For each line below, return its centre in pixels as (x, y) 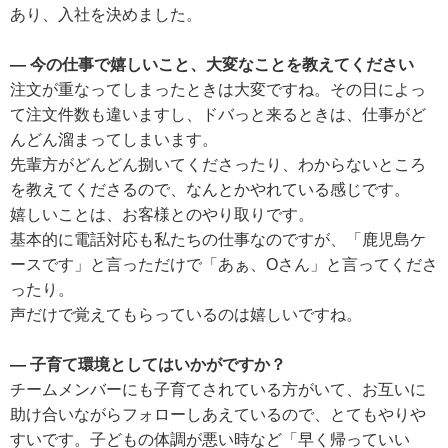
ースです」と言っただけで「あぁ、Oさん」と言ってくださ (224, 264)
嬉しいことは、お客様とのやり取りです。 (162, 214)
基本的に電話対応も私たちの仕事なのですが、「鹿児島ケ (218, 239)
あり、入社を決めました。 (106, 14)
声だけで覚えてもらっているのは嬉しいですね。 (186, 314)
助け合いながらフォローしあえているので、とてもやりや (218, 414)
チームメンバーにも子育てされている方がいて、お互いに (218, 389)
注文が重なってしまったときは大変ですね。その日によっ (218, 89)
